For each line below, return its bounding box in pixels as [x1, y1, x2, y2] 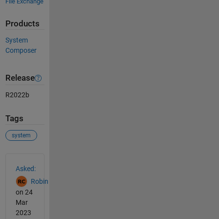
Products [5, 19, 40, 29]
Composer [5, 46, 37, 54]
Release [5, 73, 35, 83]
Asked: [15, 164, 36, 173]
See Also [4, 153, 45, 165]
